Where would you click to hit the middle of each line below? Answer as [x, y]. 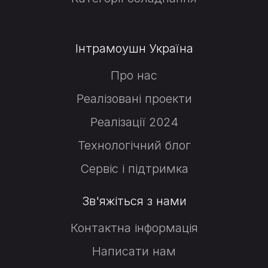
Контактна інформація [134, 228]
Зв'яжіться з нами [134, 201]
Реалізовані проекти [134, 99]
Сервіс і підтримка [134, 169]
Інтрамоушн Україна [134, 49]
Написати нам [134, 252]
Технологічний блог [134, 146]
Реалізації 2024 [134, 122]
